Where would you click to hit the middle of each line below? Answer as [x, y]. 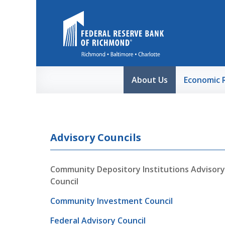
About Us [150, 80]
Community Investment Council [111, 201]
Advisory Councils [96, 137]
